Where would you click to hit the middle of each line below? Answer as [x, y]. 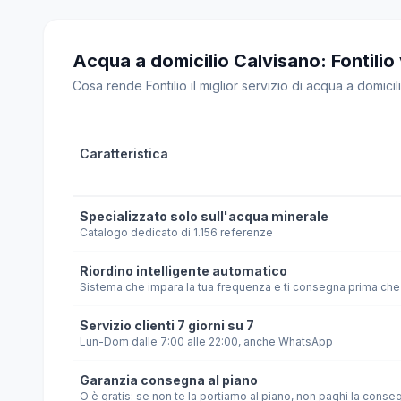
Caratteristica [124, 154]
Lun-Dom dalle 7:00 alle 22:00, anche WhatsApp [206, 341]
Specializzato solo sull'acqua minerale [204, 216]
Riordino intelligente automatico [183, 271]
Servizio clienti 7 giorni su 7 [167, 325]
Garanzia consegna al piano [169, 380]
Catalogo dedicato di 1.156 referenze [176, 232]
